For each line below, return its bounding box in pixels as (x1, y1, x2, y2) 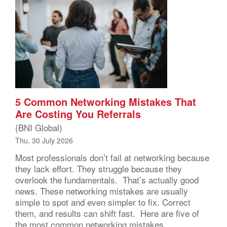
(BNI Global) (15, 121, 62, 134)
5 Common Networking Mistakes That (15, 94, 196, 109)
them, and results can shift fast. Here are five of (15, 206, 199, 219)
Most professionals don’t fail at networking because (15, 150, 209, 164)
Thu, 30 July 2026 (15, 135, 73, 145)
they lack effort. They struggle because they (15, 162, 182, 175)
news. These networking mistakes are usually (15, 184, 188, 197)
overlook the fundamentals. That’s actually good (15, 173, 199, 186)
